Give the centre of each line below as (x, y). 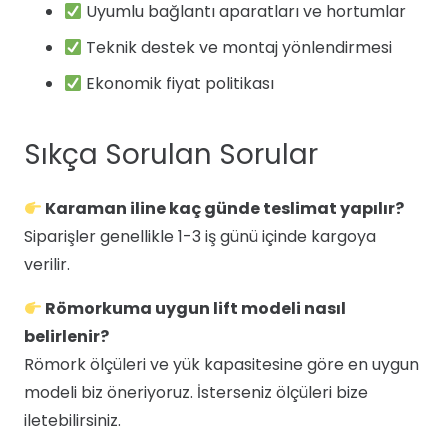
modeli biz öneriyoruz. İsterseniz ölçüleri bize (196, 392)
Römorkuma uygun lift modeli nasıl (194, 308)
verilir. (47, 264)
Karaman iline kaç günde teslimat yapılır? (223, 208)
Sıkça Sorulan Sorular (171, 154)
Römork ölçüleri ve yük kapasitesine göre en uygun (221, 364)
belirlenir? (66, 336)
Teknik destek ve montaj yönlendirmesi (237, 47)
